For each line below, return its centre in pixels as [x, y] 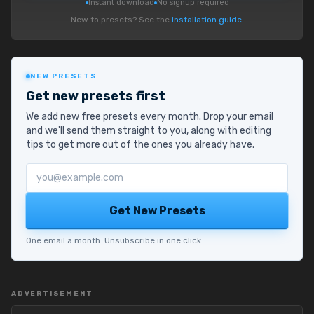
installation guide [206, 19]
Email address [62, 170]
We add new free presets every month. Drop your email [150, 116]
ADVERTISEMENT [52, 293]
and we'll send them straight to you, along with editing [149, 130]
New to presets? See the [121, 19]
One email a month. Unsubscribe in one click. [115, 240]
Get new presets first [96, 96]
